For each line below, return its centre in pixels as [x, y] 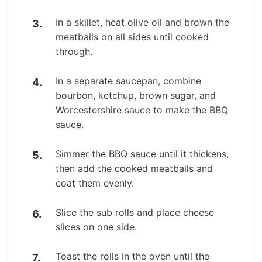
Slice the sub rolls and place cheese [135, 213]
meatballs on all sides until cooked [132, 37]
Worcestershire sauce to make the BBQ [142, 110]
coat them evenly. [95, 183]
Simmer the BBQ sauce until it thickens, [142, 154]
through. [74, 52]
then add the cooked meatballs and [134, 169]
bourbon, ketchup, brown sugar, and [136, 96]
